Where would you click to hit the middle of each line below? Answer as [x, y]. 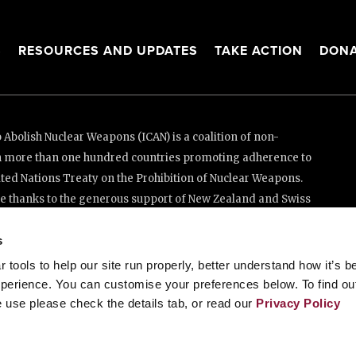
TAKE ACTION [259, 50]
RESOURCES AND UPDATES [110, 50]
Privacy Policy [298, 304]
